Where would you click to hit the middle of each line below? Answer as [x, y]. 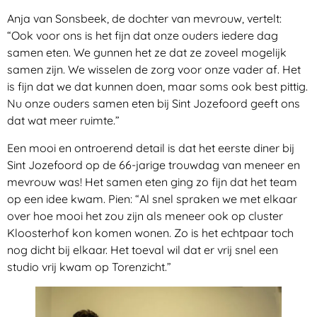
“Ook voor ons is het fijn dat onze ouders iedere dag [143, 36]
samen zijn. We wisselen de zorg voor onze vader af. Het [154, 70]
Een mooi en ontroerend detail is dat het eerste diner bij [151, 148]
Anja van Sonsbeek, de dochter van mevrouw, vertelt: [144, 19]
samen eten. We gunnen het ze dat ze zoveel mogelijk [147, 53]
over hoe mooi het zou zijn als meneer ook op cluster [145, 215]
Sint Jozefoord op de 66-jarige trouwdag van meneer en [154, 165]
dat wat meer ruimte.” [63, 121]
